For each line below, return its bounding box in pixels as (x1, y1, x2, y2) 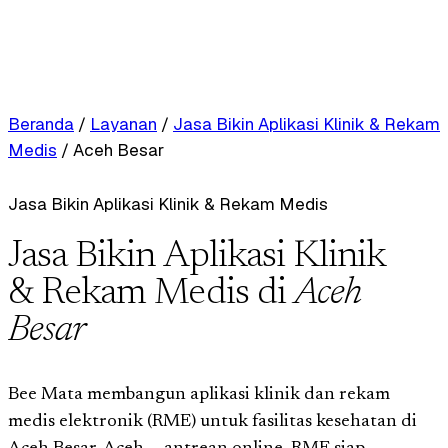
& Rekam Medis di (8, 275, 294, 313)
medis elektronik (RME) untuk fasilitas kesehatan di (8, 412, 417, 431)
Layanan (90, 113, 157, 135)
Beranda (8, 113, 74, 135)
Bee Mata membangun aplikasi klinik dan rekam (8, 385, 390, 404)
